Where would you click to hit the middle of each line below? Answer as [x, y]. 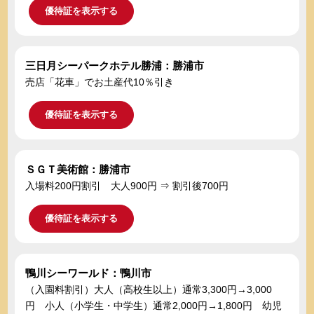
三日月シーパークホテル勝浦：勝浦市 [115, 66]
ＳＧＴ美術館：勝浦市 [78, 170]
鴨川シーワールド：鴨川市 [89, 273]
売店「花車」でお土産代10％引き [100, 82]
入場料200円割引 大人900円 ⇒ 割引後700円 [127, 186]
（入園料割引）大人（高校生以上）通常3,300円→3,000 [149, 290]
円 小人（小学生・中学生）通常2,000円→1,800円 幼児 [154, 306]
